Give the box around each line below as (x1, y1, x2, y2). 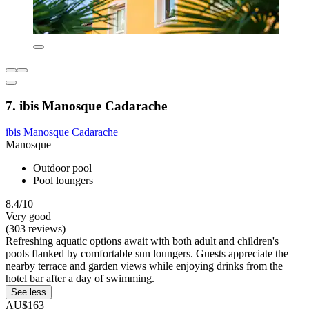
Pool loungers (33, 175, 93, 187)
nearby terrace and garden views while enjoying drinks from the (6, 260, 283, 272)
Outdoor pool (33, 162, 92, 175)
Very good (6, 210, 51, 223)
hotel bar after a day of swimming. (6, 272, 154, 285)
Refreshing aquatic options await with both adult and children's (6, 235, 279, 248)
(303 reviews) (6, 223, 66, 235)
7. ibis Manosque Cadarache (6, 98, 167, 113)
